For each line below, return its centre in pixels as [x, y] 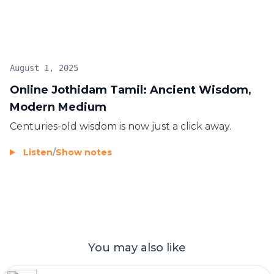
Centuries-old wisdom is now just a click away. [120, 126]
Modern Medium [58, 107]
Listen [38, 152]
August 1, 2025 [44, 68]
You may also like [137, 247]
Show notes [84, 152]
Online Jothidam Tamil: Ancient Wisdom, [131, 90]
